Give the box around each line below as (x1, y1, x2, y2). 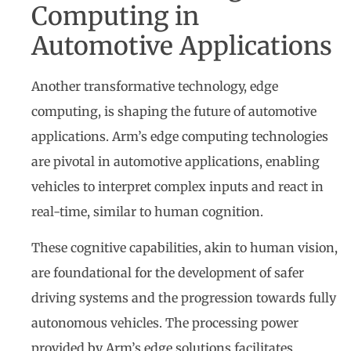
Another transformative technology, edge (31, 78, 278, 94)
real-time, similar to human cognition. (31, 203, 263, 219)
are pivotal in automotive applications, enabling (31, 153, 320, 169)
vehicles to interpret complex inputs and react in (31, 178, 324, 194)
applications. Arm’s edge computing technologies (31, 128, 328, 144)
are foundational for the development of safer (31, 265, 304, 281)
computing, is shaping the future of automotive (31, 103, 317, 119)
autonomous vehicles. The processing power (31, 315, 299, 331)
